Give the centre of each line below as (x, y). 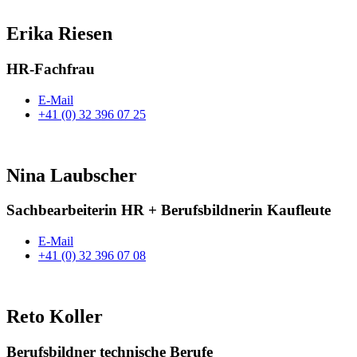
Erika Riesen (59, 33)
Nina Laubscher (72, 175)
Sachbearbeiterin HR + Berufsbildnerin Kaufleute (169, 210)
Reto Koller (55, 317)
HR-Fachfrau (51, 69)
